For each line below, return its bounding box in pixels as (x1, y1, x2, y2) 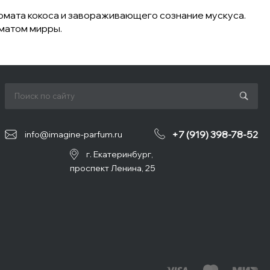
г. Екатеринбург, (86, 149, 153, 160)
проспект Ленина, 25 (69, 162, 155, 174)
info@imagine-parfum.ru (25, 129, 122, 140)
